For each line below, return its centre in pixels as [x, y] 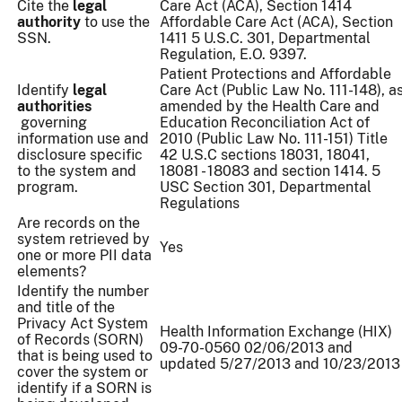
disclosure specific [80, 155]
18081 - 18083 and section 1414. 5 [270, 171]
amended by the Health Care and [270, 107]
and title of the [66, 308]
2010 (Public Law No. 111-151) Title [274, 139]
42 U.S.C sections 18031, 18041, [265, 155]
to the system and [77, 171]
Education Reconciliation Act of [265, 123]
